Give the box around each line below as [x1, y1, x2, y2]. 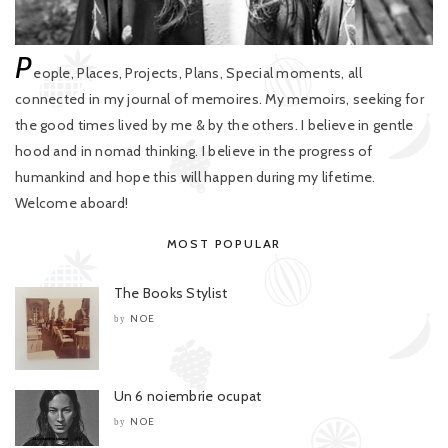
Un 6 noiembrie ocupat [113, 387, 262, 406]
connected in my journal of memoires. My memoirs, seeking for [15, 89, 424, 108]
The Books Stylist [113, 283, 228, 302]
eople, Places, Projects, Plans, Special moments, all [33, 63, 362, 82]
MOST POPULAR [166, 235, 282, 251]
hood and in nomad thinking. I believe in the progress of [15, 141, 373, 160]
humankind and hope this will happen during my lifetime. [15, 167, 376, 186]
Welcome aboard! [15, 193, 129, 212]
